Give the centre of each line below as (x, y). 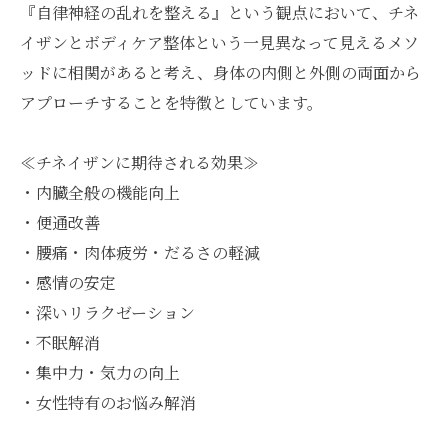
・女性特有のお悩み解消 (108, 402)
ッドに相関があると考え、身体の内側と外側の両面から (220, 72)
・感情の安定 (68, 282)
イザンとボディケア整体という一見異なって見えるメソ (219, 42)
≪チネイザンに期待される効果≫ (139, 162)
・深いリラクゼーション (107, 312)
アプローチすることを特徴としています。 (171, 102)
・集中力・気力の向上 (100, 372)
